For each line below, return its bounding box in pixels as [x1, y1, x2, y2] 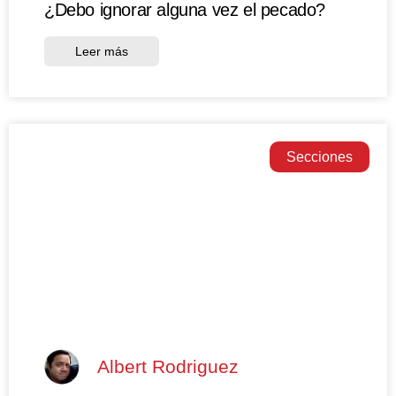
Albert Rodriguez [97, 356, 239, 377]
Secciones [286, 148, 353, 164]
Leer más [75, 43, 128, 58]
